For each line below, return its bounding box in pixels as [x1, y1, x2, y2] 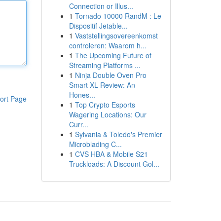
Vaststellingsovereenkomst [74, 31, 158, 40]
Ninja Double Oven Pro [74, 70, 147, 80]
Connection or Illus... [69, 1, 133, 11]
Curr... [69, 119, 88, 129]
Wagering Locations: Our [69, 110, 147, 119]
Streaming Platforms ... [69, 60, 141, 70]
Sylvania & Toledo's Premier [74, 129, 162, 139]
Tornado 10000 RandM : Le [74, 11, 161, 21]
